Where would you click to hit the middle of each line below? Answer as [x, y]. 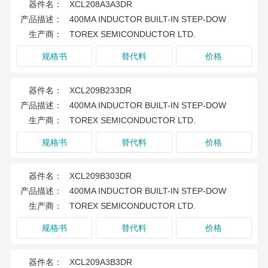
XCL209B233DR [100, 90]
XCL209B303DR [100, 176]
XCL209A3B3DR [100, 262]
